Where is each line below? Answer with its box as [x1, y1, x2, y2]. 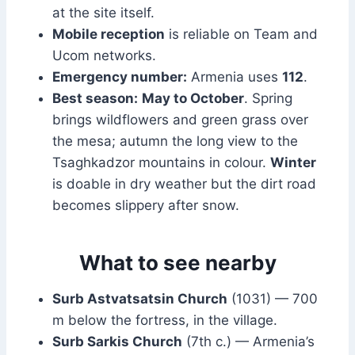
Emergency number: [52, 69, 187, 86]
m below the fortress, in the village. [52, 312, 277, 329]
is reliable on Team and [165, 26, 318, 43]
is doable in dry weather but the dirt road [52, 176, 316, 193]
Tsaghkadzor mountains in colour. [52, 155, 270, 171]
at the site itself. [52, 5, 155, 21]
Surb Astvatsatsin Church [52, 291, 227, 307]
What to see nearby [78, 250, 277, 276]
